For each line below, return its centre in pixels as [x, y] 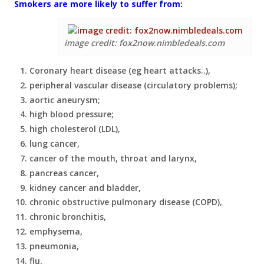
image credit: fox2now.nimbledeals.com [144, 43]
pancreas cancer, [64, 173]
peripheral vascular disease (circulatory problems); [133, 85]
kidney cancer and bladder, [85, 187]
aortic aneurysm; [65, 100]
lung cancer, [55, 144]
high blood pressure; [72, 114]
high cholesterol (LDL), [75, 129]
